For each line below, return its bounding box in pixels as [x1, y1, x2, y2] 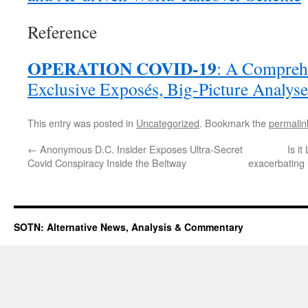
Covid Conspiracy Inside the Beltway [27, 155, 186, 170]
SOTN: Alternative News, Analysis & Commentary [14, 220, 243, 234]
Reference [27, 20, 97, 44]
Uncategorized [136, 115, 199, 131]
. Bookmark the [199, 115, 269, 131]
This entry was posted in [27, 115, 136, 131]
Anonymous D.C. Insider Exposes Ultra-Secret [37, 142, 243, 157]
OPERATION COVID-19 [27, 55, 217, 82]
